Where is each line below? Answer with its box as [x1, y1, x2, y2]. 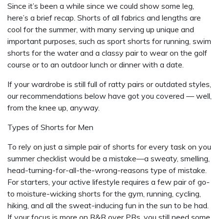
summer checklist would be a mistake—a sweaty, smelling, [7, 153, 210, 163]
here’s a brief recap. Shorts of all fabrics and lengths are [7, 13, 201, 22]
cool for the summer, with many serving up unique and [7, 24, 194, 34]
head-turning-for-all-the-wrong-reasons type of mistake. [7, 165, 207, 175]
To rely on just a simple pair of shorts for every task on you [7, 142, 211, 152]
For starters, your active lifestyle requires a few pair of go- [7, 177, 210, 187]
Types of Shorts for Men [7, 122, 93, 132]
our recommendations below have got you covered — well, [7, 91, 212, 101]
